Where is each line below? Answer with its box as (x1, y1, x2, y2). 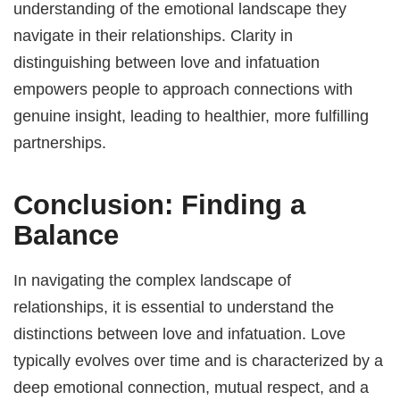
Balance (13, 219, 120, 251)
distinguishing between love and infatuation (13, 52, 321, 71)
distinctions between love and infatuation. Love (13, 324, 346, 344)
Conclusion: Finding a (13, 188, 306, 221)
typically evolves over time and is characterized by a (13, 351, 384, 371)
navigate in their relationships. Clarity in (13, 25, 294, 45)
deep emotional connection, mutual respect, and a (13, 378, 370, 397)
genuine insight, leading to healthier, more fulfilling (13, 105, 370, 125)
